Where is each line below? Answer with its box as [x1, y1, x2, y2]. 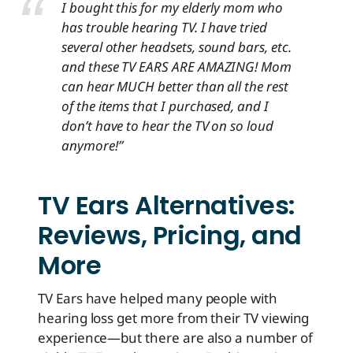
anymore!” [61, 136, 123, 155]
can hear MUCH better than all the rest [61, 77, 288, 96]
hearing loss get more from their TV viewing [38, 309, 310, 328]
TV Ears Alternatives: [38, 188, 295, 224]
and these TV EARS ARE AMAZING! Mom [61, 58, 292, 76]
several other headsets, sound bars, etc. [61, 38, 292, 57]
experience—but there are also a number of [38, 329, 313, 347]
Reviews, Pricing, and [38, 217, 302, 254]
